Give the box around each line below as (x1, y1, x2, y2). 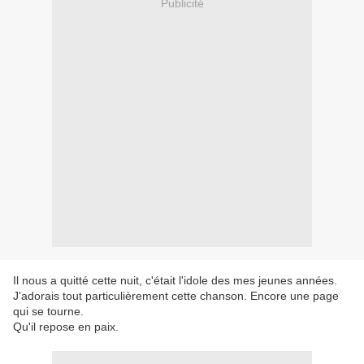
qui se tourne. (13, 305, 84, 318)
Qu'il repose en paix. (13, 320, 119, 334)
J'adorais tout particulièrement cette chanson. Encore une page (13, 289, 339, 303)
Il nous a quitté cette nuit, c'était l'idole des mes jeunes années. (13, 274, 337, 288)
